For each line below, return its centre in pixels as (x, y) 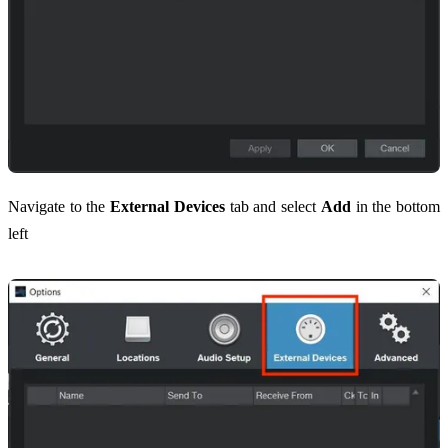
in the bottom (395, 206)
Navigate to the (59, 206)
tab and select (272, 206)
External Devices (167, 206)
